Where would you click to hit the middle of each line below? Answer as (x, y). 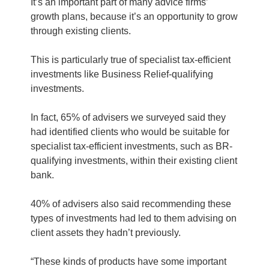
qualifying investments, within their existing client (134, 161)
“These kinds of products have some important (128, 261)
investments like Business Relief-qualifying (122, 74)
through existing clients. (80, 31)
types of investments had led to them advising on (133, 218)
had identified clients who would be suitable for (130, 132)
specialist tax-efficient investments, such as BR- (131, 146)
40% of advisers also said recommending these (131, 204)
